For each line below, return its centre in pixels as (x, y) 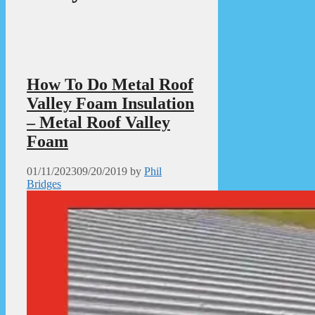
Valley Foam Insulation (110, 103)
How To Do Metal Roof (110, 84)
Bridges (44, 184)
